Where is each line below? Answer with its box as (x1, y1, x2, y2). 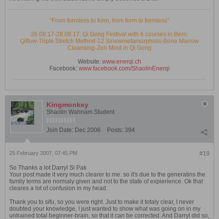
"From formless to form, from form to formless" (50, 17, 169, 24)
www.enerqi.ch (102, 58, 141, 65)
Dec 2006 (75, 127, 101, 133)
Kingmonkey (46, 101, 88, 109)
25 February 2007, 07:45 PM (9, 150, 77, 156)
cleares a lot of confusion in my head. (9, 185, 108, 192)
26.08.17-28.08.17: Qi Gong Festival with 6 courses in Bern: (31, 31, 188, 38)
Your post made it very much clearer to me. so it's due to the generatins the (9, 171, 205, 178)
